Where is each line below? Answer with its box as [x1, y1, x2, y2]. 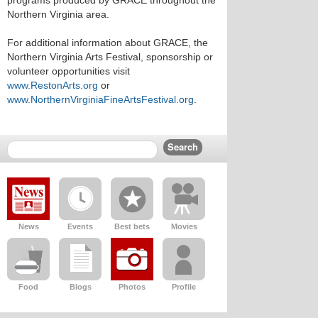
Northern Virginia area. [7, 9, 109, 20]
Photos [119, 283, 146, 291]
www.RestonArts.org [7, 79, 98, 91]
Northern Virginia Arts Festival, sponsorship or [7, 51, 213, 62]
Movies [170, 222, 197, 231]
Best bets [114, 222, 150, 231]
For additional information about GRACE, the [7, 37, 208, 48]
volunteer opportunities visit [7, 65, 130, 77]
